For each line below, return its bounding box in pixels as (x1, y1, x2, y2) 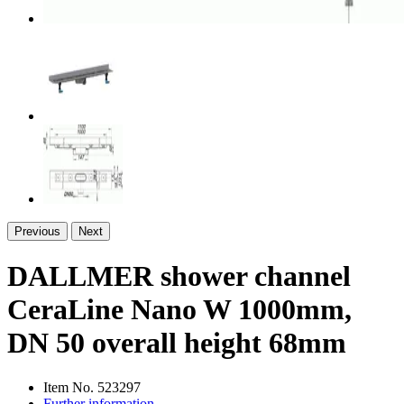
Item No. (43, 379, 97, 395)
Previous (14, 225, 60, 238)
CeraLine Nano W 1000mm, (7, 293, 352, 326)
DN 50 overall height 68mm (7, 326, 346, 360)
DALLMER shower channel (7, 260, 351, 293)
